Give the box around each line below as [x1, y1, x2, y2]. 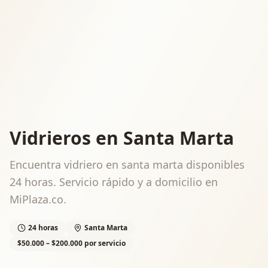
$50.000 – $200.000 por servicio [17, 238, 126, 248]
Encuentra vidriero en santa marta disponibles [10, 157, 245, 172]
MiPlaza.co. [10, 192, 66, 206]
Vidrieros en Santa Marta [10, 126, 234, 150]
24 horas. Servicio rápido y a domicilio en [10, 175, 218, 189]
